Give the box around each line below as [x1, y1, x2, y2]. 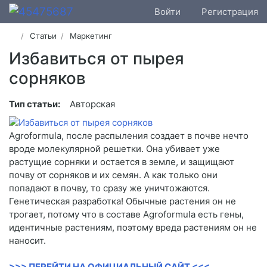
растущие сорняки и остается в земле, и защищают [9, 156, 234, 168]
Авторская [70, 98, 115, 110]
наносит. [9, 235, 46, 247]
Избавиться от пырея [9, 48, 184, 69]
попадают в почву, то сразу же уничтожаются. [9, 182, 210, 194]
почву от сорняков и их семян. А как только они [9, 169, 218, 181]
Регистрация [201, 5, 258, 17]
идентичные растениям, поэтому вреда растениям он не [9, 222, 257, 234]
